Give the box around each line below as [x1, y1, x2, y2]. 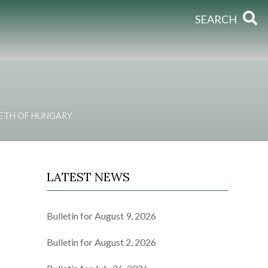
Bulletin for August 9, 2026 [47, 210, 157, 221]
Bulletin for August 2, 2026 [47, 236, 157, 248]
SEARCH [195, 13, 237, 26]
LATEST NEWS [47, 169, 130, 184]
